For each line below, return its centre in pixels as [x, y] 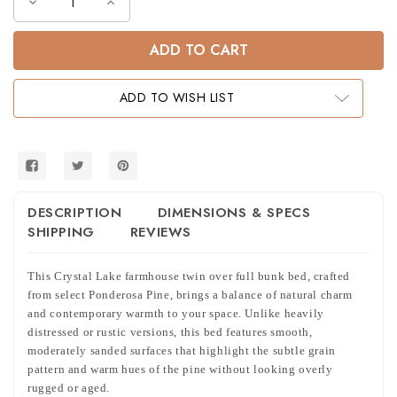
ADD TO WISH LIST [177, 98]
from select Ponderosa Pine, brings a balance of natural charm [190, 295]
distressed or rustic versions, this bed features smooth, [170, 332]
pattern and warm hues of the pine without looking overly [180, 370]
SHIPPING [61, 233]
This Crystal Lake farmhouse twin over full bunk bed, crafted [189, 276]
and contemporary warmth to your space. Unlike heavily [176, 314]
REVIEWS [161, 233]
